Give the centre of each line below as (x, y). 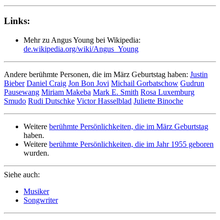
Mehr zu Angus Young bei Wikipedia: (82, 40)
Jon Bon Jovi (89, 83)
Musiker (36, 191)
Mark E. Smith (116, 92)
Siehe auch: (22, 174)
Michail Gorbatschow (145, 83)
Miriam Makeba (66, 92)
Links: (17, 21)
